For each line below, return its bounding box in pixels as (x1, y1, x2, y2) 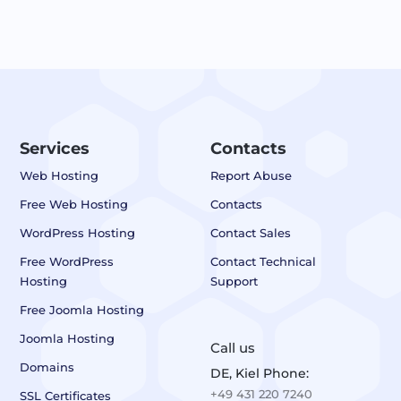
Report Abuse (209, 168, 292, 183)
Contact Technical (209, 254, 316, 269)
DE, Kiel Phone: (209, 365, 309, 382)
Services (19, 139, 90, 159)
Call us (209, 339, 255, 357)
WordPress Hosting (19, 226, 135, 241)
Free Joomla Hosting (19, 303, 144, 318)
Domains (19, 360, 74, 375)
